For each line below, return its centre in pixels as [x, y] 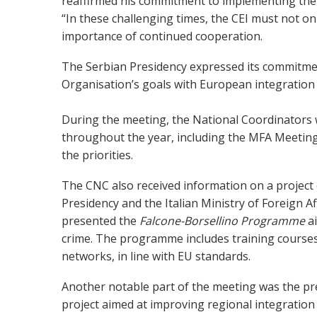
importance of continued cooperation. [162, 36]
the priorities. [97, 155]
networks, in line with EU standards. [156, 256]
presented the [99, 220]
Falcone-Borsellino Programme [222, 220]
